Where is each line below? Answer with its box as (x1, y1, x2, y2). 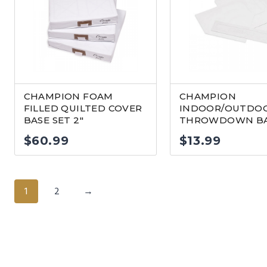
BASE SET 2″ (23, 114, 83, 126)
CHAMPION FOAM (23, 91, 113, 102)
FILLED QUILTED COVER (23, 103, 142, 114)
